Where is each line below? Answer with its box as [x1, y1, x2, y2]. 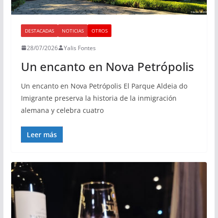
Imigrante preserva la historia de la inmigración [20, 93, 177, 103]
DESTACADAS [24, 27, 54, 34]
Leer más [26, 129, 57, 139]
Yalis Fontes [63, 43, 96, 52]
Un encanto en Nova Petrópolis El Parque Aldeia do [20, 81, 187, 91]
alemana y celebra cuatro [20, 105, 104, 115]
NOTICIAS [61, 27, 84, 34]
